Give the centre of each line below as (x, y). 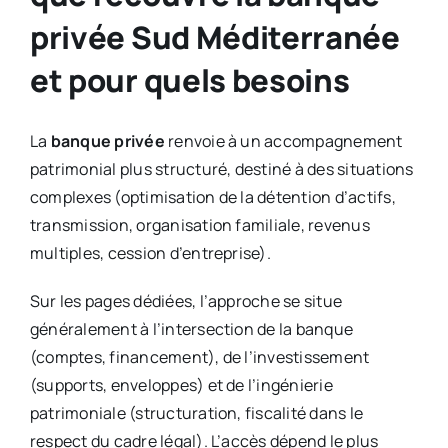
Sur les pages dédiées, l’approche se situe (186, 300)
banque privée (107, 140)
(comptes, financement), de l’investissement (199, 356)
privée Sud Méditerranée (214, 36)
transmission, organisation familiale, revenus (199, 224)
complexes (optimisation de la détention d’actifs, (212, 196)
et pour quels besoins (189, 79)
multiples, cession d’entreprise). (150, 252)
